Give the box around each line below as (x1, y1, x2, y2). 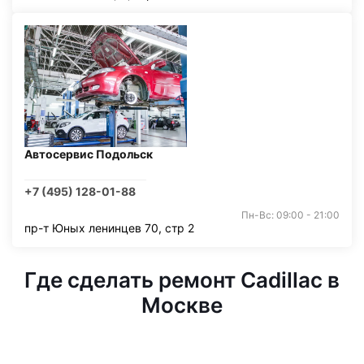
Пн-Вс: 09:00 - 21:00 (241, 209, 340, 221)
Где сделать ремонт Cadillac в (24, 267, 340, 292)
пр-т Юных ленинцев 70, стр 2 (24, 221, 194, 235)
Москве (141, 292, 223, 318)
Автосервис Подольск (24, 147, 153, 161)
